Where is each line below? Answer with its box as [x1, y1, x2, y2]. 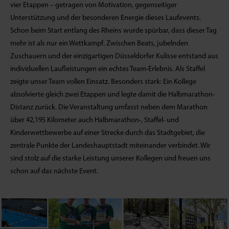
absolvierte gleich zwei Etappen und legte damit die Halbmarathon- [10, 91, 215, 99]
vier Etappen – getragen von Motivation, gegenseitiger [10, 2, 177, 9]
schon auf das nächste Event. [10, 168, 98, 175]
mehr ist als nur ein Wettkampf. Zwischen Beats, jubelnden [10, 40, 188, 48]
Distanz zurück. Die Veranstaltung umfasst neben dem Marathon [10, 104, 208, 111]
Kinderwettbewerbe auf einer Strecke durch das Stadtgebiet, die [10, 129, 205, 137]
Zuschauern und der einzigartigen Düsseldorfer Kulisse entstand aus [10, 53, 218, 60]
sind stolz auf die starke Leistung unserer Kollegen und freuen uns [10, 155, 211, 163]
